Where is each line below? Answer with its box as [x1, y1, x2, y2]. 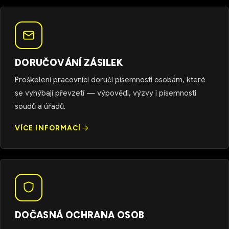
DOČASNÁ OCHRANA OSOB [15, 209, 145, 221]
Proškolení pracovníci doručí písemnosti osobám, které [15, 74, 205, 85]
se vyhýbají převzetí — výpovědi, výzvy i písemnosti [15, 87, 196, 98]
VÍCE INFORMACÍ [15, 123, 81, 132]
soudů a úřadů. [15, 101, 65, 111]
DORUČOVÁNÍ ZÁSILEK [15, 57, 123, 68]
